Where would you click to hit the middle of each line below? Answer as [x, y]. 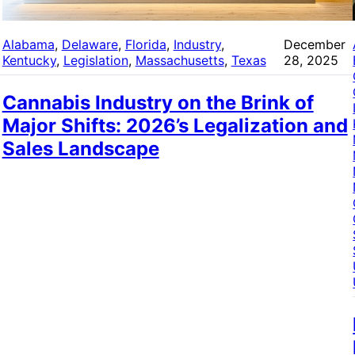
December [314, 45]
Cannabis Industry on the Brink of [158, 103]
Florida [145, 45]
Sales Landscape [80, 149]
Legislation [95, 61]
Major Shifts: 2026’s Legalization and [175, 126]
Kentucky [29, 61]
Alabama [28, 45]
